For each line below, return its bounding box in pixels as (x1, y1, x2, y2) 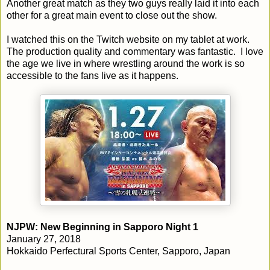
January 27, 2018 (7, 233, 81, 244)
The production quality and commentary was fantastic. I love (7, 46, 263, 57)
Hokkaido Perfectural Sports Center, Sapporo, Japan (7, 245, 230, 256)
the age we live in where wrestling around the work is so (7, 58, 245, 69)
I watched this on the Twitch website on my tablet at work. (7, 34, 252, 45)
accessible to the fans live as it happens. (7, 70, 178, 81)
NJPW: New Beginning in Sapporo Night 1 (7, 221, 198, 232)
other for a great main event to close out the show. (7, 10, 217, 20)
